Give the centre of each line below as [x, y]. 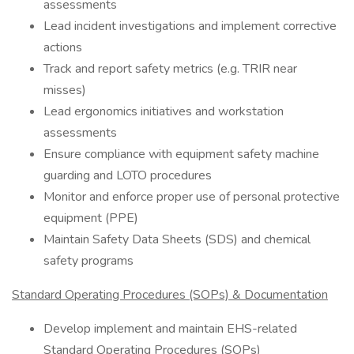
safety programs [88, 261]
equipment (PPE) [91, 218]
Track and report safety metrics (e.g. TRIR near [170, 69]
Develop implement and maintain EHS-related [170, 329]
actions [63, 47]
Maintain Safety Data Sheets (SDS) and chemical [177, 239]
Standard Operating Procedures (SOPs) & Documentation [170, 295]
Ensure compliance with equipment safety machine [181, 154]
